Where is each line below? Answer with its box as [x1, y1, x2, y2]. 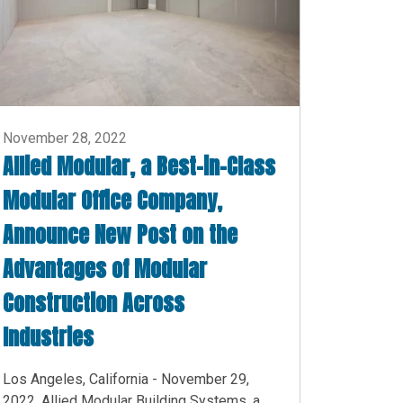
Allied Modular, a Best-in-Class [3, 150, 275, 184]
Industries [3, 321, 94, 354]
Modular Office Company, [3, 184, 222, 218]
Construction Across [3, 287, 184, 320]
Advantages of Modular [3, 253, 207, 286]
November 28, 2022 [3, 130, 127, 148]
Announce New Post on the [3, 219, 237, 252]
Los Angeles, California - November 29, [3, 371, 249, 389]
